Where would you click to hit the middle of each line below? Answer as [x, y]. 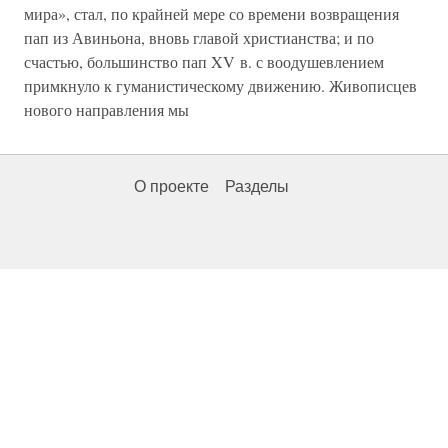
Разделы [257, 186]
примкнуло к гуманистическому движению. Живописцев [220, 85]
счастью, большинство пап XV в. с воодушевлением [204, 61]
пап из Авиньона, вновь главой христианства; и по [199, 37]
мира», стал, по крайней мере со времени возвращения [211, 13]
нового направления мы [106, 109]
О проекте [171, 186]
